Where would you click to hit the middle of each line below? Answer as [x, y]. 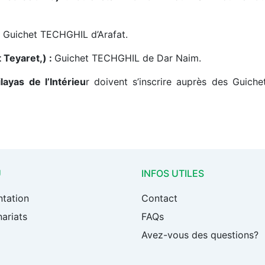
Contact [159, 198]
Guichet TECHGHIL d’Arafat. [65, 34]
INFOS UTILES [173, 173]
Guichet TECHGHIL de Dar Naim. [128, 58]
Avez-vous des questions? [200, 235]
